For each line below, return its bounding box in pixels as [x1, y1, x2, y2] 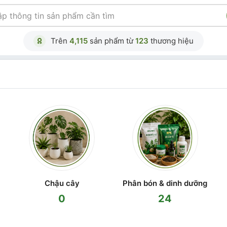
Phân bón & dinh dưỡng [123, 178, 208, 188]
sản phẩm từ [88, 36, 135, 46]
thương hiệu [148, 36, 194, 46]
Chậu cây [44, 178, 80, 188]
